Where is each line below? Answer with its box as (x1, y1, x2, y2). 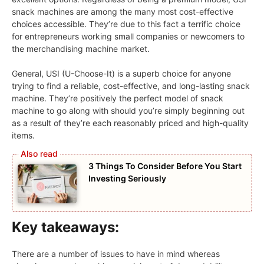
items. (12, 130, 35, 140)
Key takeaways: (12, 219, 119, 236)
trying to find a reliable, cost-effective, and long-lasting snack (12, 80, 250, 91)
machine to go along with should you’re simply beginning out (12, 105, 245, 115)
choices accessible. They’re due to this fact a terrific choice (12, 18, 240, 29)
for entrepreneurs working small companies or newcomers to (12, 31, 245, 41)
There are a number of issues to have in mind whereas (12, 249, 220, 259)
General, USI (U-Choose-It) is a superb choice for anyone (12, 68, 231, 78)
